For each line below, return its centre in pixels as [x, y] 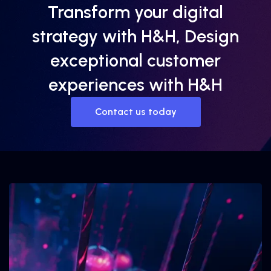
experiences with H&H [135, 84]
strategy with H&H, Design [135, 36]
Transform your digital [135, 12]
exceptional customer [135, 60]
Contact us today [135, 112]
